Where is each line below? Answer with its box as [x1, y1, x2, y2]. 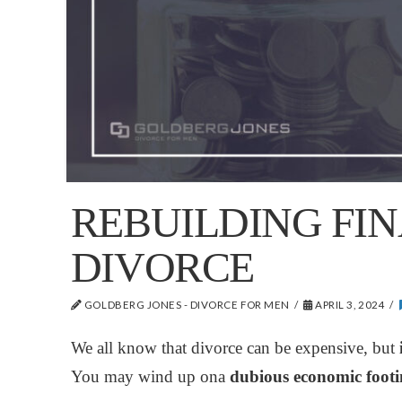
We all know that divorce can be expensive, [70, 337, 372, 357]
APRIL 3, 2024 [312, 298, 386, 310]
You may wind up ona [70, 366, 230, 386]
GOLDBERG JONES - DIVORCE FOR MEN [82, 298, 290, 310]
